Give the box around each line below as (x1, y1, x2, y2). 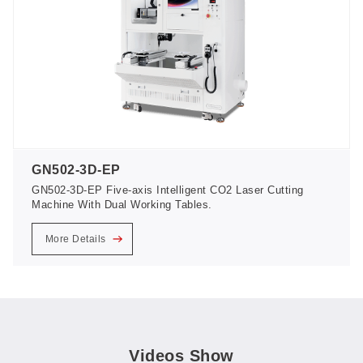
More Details (45, 233, 109, 246)
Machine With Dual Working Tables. (32, 198, 212, 211)
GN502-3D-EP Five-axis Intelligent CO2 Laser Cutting (32, 183, 304, 196)
